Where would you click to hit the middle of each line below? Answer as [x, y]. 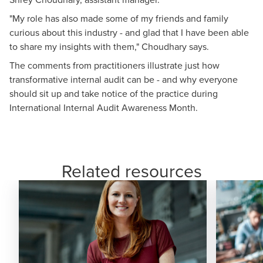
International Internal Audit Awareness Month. [104, 107]
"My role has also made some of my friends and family [119, 18]
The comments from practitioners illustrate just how [114, 65]
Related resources [131, 171]
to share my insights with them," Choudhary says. [109, 46]
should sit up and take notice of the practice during [114, 93]
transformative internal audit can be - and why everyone [124, 79]
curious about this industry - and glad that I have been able [129, 32]
